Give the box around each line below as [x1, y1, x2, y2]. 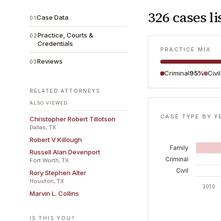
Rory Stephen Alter [30, 169, 86, 177]
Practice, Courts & [37, 31, 93, 39]
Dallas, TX [30, 124, 56, 131]
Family [170, 144, 188, 151]
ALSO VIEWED [30, 100, 68, 106]
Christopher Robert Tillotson [30, 115, 115, 123]
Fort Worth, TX [30, 157, 69, 164]
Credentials [37, 39, 73, 47]
